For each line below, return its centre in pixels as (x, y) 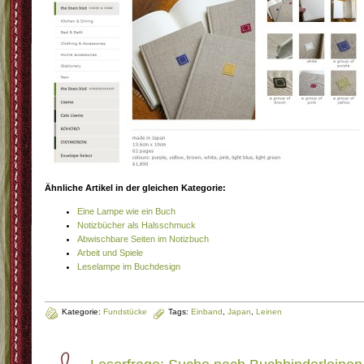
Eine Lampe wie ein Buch (126, 211)
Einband (207, 312)
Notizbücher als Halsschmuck (136, 225)
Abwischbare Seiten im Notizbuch (143, 239)
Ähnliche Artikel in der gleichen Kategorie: (135, 188)
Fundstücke (125, 312)
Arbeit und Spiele (110, 253)
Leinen (269, 312)
